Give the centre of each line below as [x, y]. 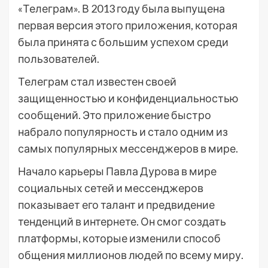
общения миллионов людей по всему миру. [131, 255]
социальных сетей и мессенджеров [111, 188]
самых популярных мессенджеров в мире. [128, 148]
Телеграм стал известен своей [97, 81]
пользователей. [59, 59]
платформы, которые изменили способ [119, 238]
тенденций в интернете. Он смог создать [122, 221]
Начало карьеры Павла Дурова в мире [117, 171]
